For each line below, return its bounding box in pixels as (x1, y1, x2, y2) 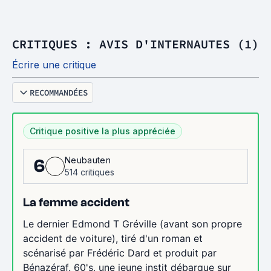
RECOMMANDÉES (30, 87, 88, 98)
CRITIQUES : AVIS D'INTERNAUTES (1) (12, 36, 259, 51)
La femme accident (23, 195, 129, 209)
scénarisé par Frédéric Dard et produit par (23, 247, 217, 259)
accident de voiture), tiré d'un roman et (23, 232, 203, 244)
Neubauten (65, 155, 111, 165)
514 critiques (65, 167, 114, 177)
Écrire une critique (12, 59, 96, 71)
